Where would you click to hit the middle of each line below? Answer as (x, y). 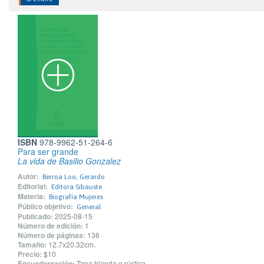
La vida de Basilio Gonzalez (69, 161)
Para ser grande (48, 151)
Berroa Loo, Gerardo (74, 177)
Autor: (28, 176)
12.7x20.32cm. (72, 244)
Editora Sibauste (77, 187)
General (89, 207)
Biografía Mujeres (76, 197)
